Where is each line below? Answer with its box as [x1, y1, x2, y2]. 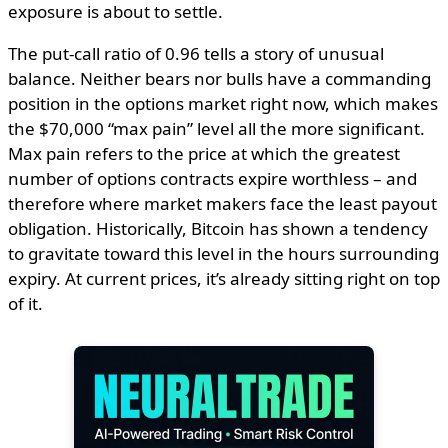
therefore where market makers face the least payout [8, 192, 437, 216]
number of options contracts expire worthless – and [8, 167, 417, 191]
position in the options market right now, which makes [8, 92, 438, 116]
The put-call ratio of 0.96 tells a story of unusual [8, 42, 384, 66]
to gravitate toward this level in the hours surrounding [8, 242, 439, 266]
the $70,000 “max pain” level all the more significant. [8, 117, 425, 141]
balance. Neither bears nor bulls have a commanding [8, 67, 431, 91]
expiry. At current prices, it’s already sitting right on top [8, 267, 440, 291]
